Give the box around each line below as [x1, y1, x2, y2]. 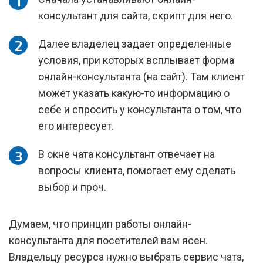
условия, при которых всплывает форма [38, 54, 234, 66]
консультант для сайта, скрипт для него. [38, 9, 233, 22]
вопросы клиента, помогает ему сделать [38, 164, 235, 177]
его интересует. [38, 120, 114, 132]
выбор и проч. [38, 181, 106, 193]
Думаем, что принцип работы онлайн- [9, 218, 191, 230]
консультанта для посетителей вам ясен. [9, 234, 208, 247]
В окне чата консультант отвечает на [38, 148, 215, 160]
